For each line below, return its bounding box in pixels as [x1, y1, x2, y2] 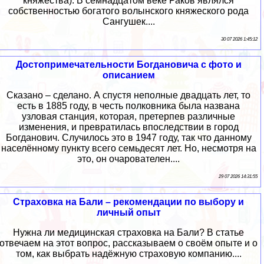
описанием [102, 70, 155, 81]
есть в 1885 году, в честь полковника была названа [17, 101, 240, 111]
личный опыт [96, 207, 161, 218]
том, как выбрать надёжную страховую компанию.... [15, 249, 242, 259]
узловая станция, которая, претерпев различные [22, 111, 235, 122]
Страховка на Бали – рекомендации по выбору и [13, 197, 244, 207]
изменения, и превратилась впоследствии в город [18, 122, 239, 133]
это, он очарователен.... [77, 154, 180, 164]
